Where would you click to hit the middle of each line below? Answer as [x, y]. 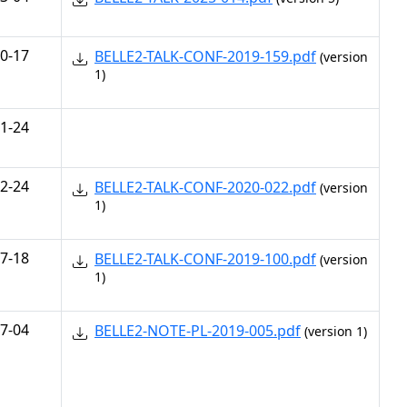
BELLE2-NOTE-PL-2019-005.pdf [198, 331]
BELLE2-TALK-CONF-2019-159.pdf [205, 56]
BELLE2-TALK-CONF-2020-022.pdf [205, 187]
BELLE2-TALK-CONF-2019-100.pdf [205, 259]
